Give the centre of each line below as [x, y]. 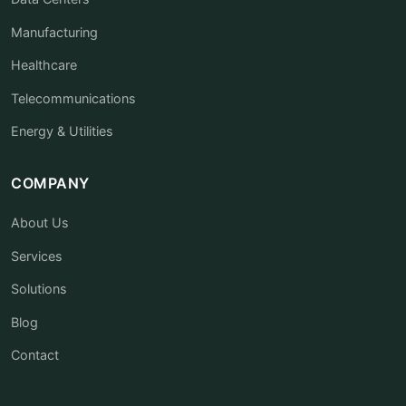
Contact [35, 355]
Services [37, 256]
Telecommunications [73, 98]
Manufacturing [54, 32]
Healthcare [44, 65]
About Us [40, 222]
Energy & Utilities [62, 131]
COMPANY [50, 183]
